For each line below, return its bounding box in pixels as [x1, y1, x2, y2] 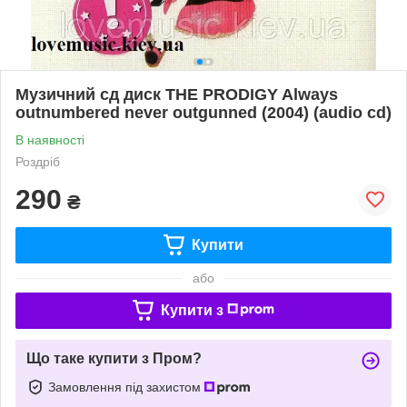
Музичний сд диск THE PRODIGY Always [15, 84, 338, 104]
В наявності [15, 132, 84, 147]
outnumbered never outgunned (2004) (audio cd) [15, 103, 392, 122]
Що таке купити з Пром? [26, 350, 202, 366]
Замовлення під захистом [48, 379, 204, 394]
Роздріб [15, 154, 60, 169]
